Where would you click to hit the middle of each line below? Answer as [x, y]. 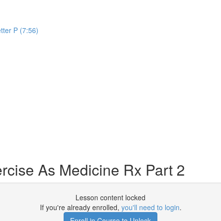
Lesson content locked [110, 197]
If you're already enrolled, [80, 207]
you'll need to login [150, 207]
